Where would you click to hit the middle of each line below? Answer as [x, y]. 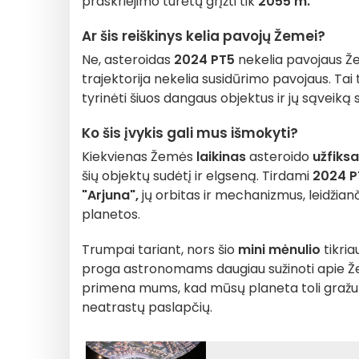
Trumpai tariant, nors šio [160, 250]
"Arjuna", [110, 195]
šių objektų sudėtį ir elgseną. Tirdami [197, 176]
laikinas [221, 157]
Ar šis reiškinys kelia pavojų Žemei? [204, 36]
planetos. [111, 214]
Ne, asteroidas [128, 60]
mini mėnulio [279, 250]
